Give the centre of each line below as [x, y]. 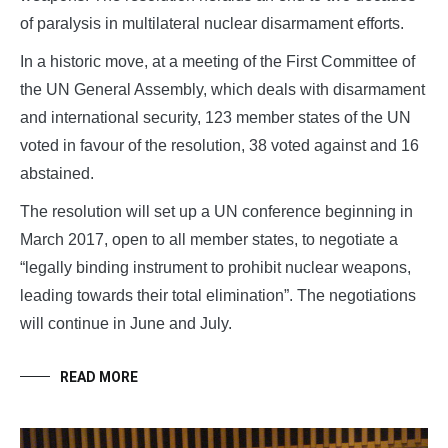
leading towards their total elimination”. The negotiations [218, 296]
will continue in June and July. [126, 324]
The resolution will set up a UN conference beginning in [216, 212]
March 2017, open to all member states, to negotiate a [209, 240]
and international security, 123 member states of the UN [215, 118]
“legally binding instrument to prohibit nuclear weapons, [215, 268]
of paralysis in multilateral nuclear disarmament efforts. [212, 24]
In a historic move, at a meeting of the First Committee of [217, 62]
